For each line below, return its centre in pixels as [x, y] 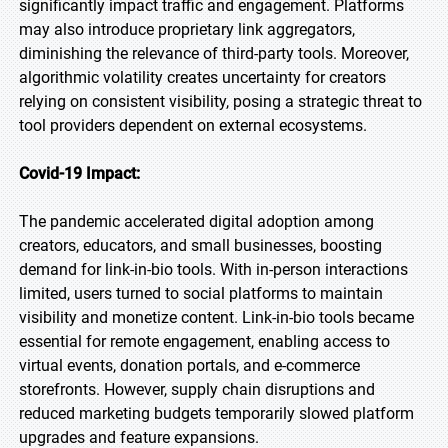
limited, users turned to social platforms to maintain [201, 293]
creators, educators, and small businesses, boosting [200, 245]
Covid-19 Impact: [79, 173]
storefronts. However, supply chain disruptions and [197, 389]
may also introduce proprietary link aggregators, [187, 29]
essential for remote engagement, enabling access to [204, 341]
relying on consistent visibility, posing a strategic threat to [220, 101]
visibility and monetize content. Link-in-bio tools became [216, 317]
